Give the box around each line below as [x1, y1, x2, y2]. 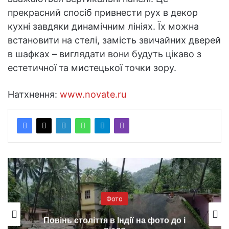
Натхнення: [8, 89, 60, 100]
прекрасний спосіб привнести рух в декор [8, 7, 198, 18]
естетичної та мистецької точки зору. [8, 62, 176, 74]
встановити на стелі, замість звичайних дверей [8, 35, 221, 46]
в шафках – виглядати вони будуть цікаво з [8, 49, 201, 60]
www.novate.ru [60, 89, 126, 100]
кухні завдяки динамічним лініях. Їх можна [8, 21, 199, 32]
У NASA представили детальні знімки [38, 216, 191, 225]
